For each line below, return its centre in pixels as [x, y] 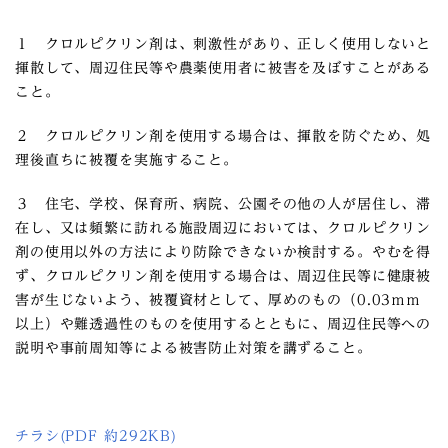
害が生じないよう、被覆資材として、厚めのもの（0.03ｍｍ [218, 300]
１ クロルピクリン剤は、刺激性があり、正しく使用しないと [223, 44]
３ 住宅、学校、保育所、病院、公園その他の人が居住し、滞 [223, 204]
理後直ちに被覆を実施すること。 [126, 160]
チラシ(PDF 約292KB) [96, 436]
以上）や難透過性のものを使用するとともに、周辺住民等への [223, 324]
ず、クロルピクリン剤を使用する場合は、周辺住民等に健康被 [223, 276]
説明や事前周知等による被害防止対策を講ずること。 [193, 348]
